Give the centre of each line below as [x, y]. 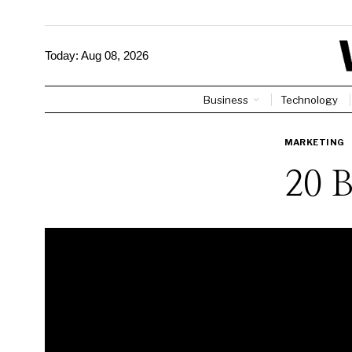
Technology [309, 99]
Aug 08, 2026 [115, 56]
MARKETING [315, 142]
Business [225, 99]
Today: [63, 56]
